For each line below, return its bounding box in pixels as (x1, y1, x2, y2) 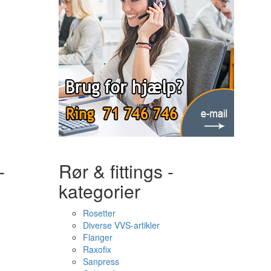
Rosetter (82, 207, 116, 219)
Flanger (82, 231, 113, 243)
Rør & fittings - (58, 158, 174, 184)
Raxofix (82, 243, 111, 255)
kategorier (58, 178, 140, 204)
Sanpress (82, 255, 119, 267)
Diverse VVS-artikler (82, 219, 160, 231)
